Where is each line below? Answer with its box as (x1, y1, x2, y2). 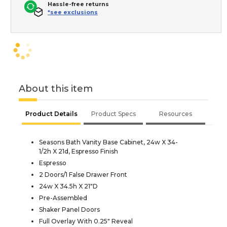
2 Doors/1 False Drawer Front (39, 171, 127, 179)
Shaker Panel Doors (39, 206, 100, 214)
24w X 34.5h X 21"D (39, 182, 98, 191)
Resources (159, 110, 192, 118)
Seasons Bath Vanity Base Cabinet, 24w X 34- (39, 138, 178, 146)
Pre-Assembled (39, 194, 87, 202)
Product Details (25, 110, 78, 118)
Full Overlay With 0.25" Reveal (39, 217, 133, 225)
